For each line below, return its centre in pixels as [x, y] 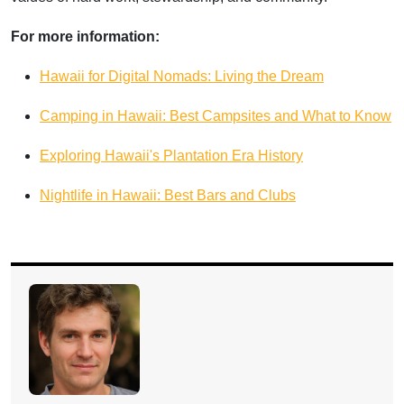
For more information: [85, 37]
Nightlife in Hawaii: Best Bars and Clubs [168, 196]
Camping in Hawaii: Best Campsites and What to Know [216, 116]
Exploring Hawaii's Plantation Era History [171, 156]
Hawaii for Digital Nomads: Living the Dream [182, 77]
